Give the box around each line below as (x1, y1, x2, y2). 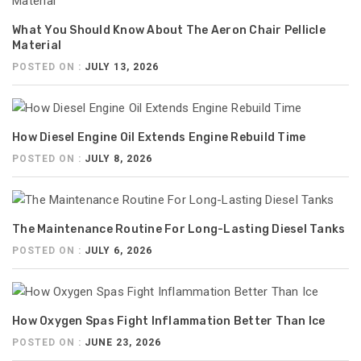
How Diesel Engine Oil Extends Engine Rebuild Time (12, 131, 306, 145)
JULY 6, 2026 (85, 245, 152, 257)
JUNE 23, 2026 (85, 337, 161, 349)
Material (12, 39, 61, 53)
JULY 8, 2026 (85, 153, 152, 165)
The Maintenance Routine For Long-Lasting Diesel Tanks (12, 222, 346, 237)
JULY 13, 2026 (85, 61, 159, 73)
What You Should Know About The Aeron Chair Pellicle (12, 23, 326, 38)
